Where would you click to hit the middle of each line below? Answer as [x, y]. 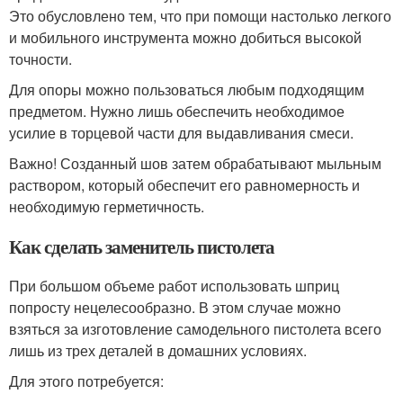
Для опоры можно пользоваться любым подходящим [187, 89]
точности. [40, 58]
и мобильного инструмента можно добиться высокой [185, 37]
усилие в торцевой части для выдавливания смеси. [181, 132]
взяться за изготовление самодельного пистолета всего [195, 328]
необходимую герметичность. [107, 206]
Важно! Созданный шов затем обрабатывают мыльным [195, 163]
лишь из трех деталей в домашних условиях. [158, 350]
